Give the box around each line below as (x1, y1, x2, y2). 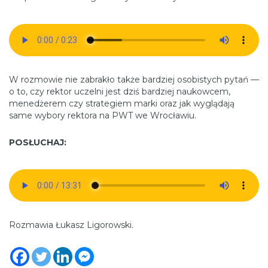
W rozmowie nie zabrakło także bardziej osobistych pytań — (9, 74, 259, 85)
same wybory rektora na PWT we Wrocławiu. (9, 109, 196, 121)
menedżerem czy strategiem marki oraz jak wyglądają (9, 98, 234, 109)
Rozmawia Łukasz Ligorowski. (9, 219, 133, 230)
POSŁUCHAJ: (9, 136, 66, 148)
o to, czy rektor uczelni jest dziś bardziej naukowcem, (9, 86, 230, 97)
